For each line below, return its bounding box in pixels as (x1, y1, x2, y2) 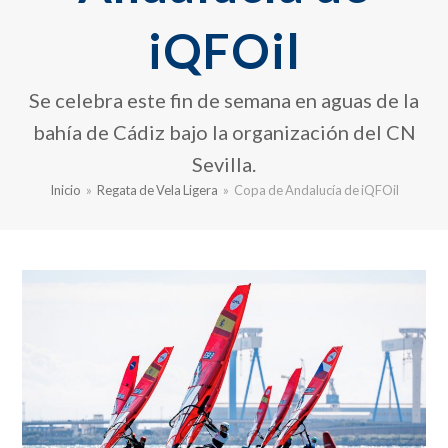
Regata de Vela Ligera (96, 182, 218, 199)
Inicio (49, 182, 81, 199)
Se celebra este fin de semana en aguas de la (29, 88, 419, 113)
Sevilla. (192, 152, 256, 177)
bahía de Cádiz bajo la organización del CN (32, 120, 416, 145)
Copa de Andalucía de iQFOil (233, 182, 399, 199)
